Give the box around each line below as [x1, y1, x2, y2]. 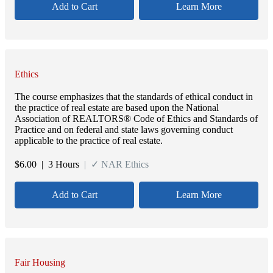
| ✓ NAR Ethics [79, 158, 149, 169]
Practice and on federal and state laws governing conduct [15, 124, 233, 135]
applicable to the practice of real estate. [15, 135, 163, 146]
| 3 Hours [37, 158, 79, 169]
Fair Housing [15, 257, 65, 268]
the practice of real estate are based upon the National [15, 102, 219, 113]
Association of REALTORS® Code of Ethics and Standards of [15, 113, 258, 124]
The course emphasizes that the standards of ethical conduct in [15, 91, 253, 102]
